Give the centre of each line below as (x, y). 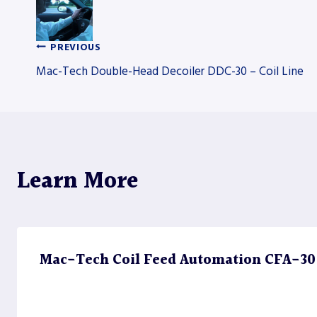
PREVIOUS (76, 47)
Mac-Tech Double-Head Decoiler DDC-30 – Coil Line (170, 72)
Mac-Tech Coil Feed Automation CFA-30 (178, 261)
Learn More (77, 182)
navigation (93, 121)
